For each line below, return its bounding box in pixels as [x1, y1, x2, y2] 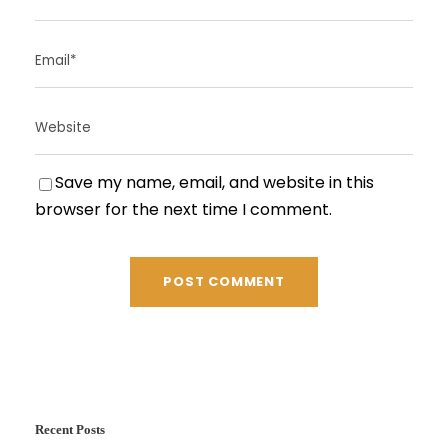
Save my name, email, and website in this [55, 171, 374, 195]
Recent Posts [35, 422, 105, 438]
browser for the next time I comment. [35, 198, 332, 222]
